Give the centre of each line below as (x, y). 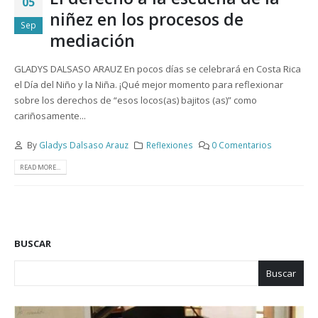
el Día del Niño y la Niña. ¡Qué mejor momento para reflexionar (149, 85)
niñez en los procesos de (147, 19)
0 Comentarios (242, 144)
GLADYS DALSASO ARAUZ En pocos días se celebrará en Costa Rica (158, 69)
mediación (92, 40)
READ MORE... (40, 167)
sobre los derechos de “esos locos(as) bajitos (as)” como (136, 100)
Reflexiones (170, 144)
